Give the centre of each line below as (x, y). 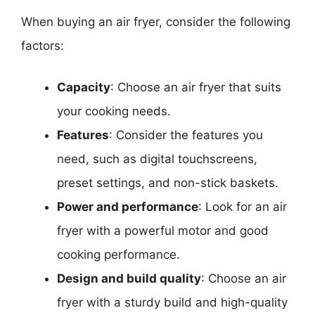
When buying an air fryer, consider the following (156, 21)
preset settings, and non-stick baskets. (168, 183)
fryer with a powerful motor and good (163, 231)
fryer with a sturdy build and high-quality (172, 302)
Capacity (84, 87)
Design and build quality (129, 278)
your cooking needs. (114, 111)
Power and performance (128, 207)
